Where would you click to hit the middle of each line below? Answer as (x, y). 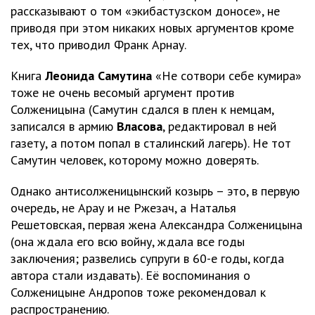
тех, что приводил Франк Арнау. (98, 45)
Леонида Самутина (98, 76)
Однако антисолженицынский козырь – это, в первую (155, 191)
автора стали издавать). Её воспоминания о (130, 275)
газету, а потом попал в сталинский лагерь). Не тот (151, 143)
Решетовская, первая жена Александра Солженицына (156, 225)
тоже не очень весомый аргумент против (122, 92)
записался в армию (64, 126)
